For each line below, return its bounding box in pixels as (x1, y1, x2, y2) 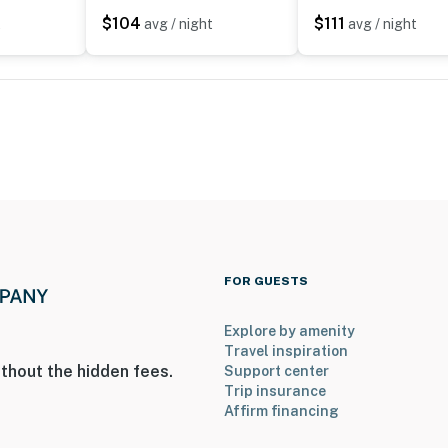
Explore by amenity (224, 323, 355, 340)
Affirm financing (224, 403, 339, 420)
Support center (224, 363, 329, 380)
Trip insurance (224, 383, 326, 400)
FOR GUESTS (224, 274, 308, 289)
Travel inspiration (224, 343, 348, 360)
